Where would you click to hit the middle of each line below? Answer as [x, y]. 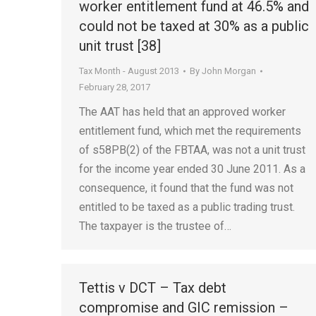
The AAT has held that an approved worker [182, 112]
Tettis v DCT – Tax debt [153, 288]
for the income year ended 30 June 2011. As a [192, 169]
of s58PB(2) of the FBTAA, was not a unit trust [192, 150]
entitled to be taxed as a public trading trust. [187, 207]
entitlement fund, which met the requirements [190, 131]
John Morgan [229, 71]
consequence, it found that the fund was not [186, 188]
